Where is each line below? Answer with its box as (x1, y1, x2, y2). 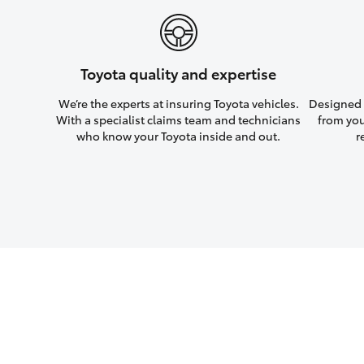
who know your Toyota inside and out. (76, 128, 281, 145)
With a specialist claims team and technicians (56, 111, 301, 128)
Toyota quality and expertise (80, 63, 277, 84)
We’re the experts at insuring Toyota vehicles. (58, 95, 299, 112)
